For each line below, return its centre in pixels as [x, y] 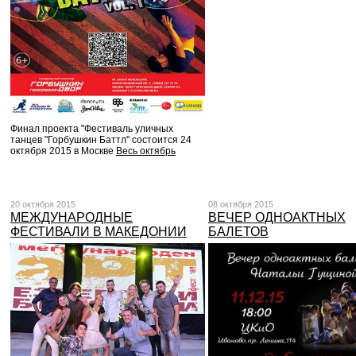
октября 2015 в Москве [63, 151]
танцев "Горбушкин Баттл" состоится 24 [101, 139]
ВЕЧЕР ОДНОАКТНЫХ [277, 217]
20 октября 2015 [43, 204]
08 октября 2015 [241, 204]
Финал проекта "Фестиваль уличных [92, 128]
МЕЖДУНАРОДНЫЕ [72, 217]
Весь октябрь [146, 151]
